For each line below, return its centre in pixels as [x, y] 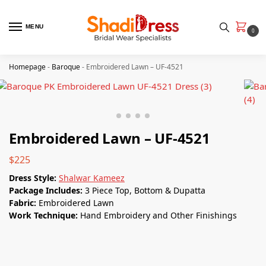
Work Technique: [45, 215]
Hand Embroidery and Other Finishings [159, 215]
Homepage [27, 67]
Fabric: [24, 202]
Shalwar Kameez [92, 178]
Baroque [66, 67]
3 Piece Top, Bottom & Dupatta [145, 190]
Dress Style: [34, 178]
